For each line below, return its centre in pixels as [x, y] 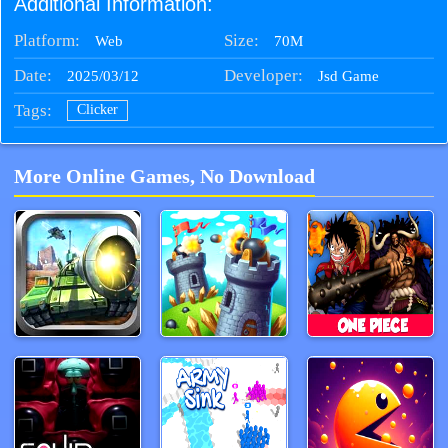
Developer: [263, 75]
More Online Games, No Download [164, 177]
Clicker [98, 110]
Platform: [46, 40]
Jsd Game [349, 75]
